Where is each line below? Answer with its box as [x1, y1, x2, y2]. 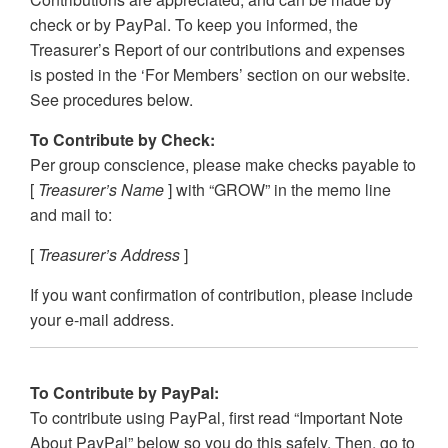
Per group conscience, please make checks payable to [30, 153, 416, 177]
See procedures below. [30, 88, 193, 112]
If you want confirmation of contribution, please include [30, 283, 413, 307]
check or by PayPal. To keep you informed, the [30, 13, 358, 37]
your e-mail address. [30, 308, 174, 332]
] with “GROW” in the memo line [164, 178, 391, 202]
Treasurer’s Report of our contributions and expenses [30, 38, 405, 62]
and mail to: [30, 203, 112, 227]
